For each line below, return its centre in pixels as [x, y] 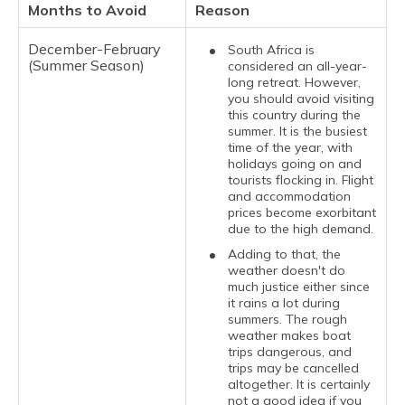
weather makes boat [289, 335]
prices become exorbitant [302, 212]
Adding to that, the [284, 254]
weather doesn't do [287, 270]
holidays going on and [295, 163]
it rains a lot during [284, 302]
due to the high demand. [301, 228]
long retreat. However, [294, 82]
